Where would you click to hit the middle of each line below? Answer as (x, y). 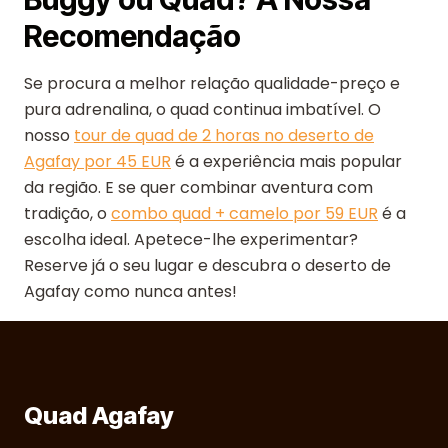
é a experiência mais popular (286, 161)
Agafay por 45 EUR (97, 161)
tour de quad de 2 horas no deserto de (224, 135)
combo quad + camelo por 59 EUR (244, 213)
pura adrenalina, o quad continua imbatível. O (202, 109)
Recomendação (132, 36)
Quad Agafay (99, 415)
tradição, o (67, 213)
